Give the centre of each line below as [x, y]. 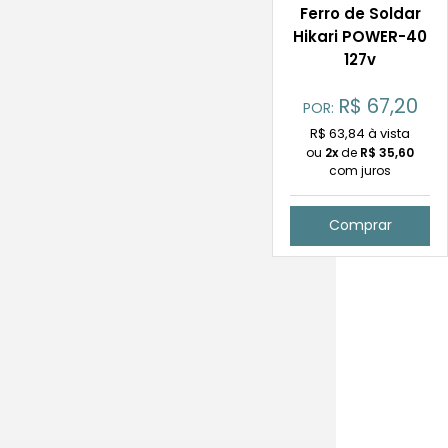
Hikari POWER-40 [360, 36]
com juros [360, 170]
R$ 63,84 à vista [360, 133]
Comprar [360, 225]
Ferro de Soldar [360, 13]
